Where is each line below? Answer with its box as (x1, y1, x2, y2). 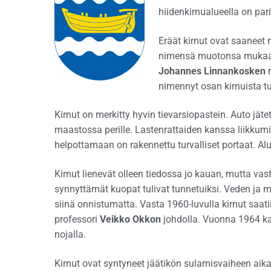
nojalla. (54, 228, 86, 240)
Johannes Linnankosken (158, 65, 266, 77)
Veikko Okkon (100, 213, 161, 225)
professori (54, 213, 100, 225)
